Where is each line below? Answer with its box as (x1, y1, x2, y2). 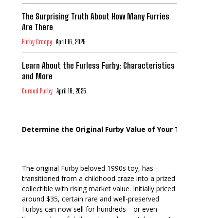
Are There (21, 22, 53, 33)
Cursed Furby (21, 87, 53, 95)
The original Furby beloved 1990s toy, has (21, 163, 153, 173)
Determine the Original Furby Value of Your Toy (21, 125, 188, 134)
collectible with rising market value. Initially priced (21, 184, 175, 194)
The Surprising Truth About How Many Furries (21, 11, 169, 22)
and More (21, 71, 53, 82)
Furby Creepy (21, 38, 52, 46)
